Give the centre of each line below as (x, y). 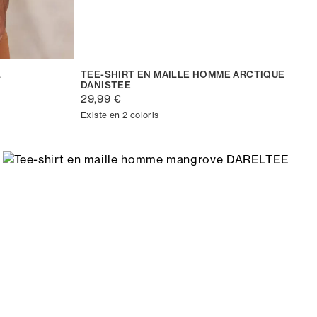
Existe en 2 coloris (120, 115)
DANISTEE (106, 85)
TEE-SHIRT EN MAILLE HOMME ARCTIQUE (183, 74)
